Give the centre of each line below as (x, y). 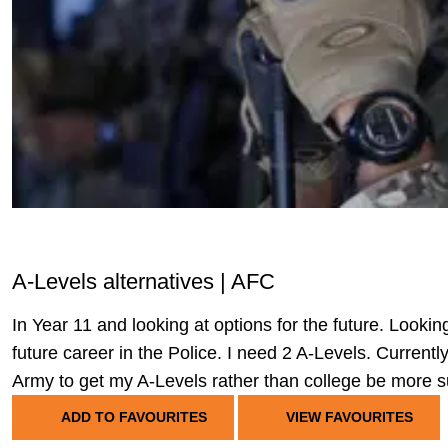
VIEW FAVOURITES (347, 417)
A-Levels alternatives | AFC (143, 281)
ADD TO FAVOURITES (133, 417)
